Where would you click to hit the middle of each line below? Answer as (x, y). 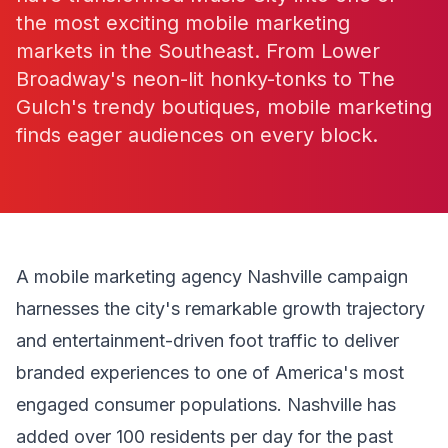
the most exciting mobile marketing (183, 23)
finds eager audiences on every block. (197, 135)
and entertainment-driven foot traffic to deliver (207, 340)
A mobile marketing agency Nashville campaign (212, 276)
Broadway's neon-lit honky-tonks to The (205, 79)
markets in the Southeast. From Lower (198, 51)
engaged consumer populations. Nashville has (206, 404)
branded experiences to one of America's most (210, 372)
